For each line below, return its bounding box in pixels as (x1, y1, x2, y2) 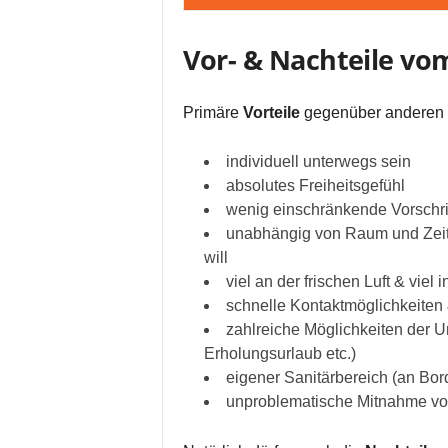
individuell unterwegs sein (225, 153, 411, 170)
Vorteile (242, 104, 300, 121)
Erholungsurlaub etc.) (203, 345, 356, 362)
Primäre (182, 104, 243, 121)
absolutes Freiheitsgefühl (225, 177, 405, 194)
